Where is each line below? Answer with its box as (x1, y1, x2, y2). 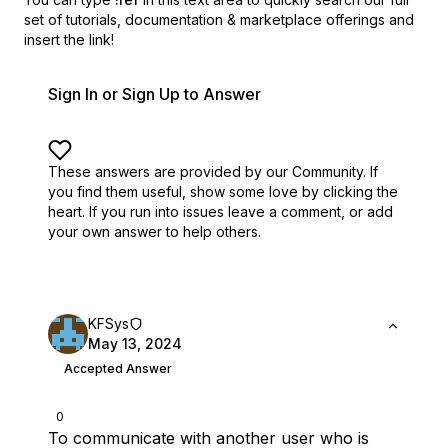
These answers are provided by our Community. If (48, 163, 378, 180)
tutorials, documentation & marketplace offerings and (66, 11, 414, 28)
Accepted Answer (64, 361, 172, 376)
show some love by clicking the (190, 183, 398, 200)
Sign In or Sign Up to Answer (48, 84, 261, 104)
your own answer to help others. (48, 223, 261, 240)
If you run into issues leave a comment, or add (89, 203, 393, 220)
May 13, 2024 (88, 335, 182, 352)
